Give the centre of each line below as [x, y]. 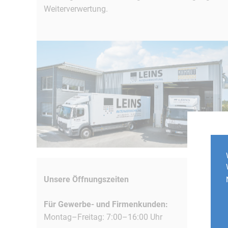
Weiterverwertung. [76, 9]
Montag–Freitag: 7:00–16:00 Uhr [103, 217]
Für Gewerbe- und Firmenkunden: [106, 204]
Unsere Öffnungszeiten [86, 179]
